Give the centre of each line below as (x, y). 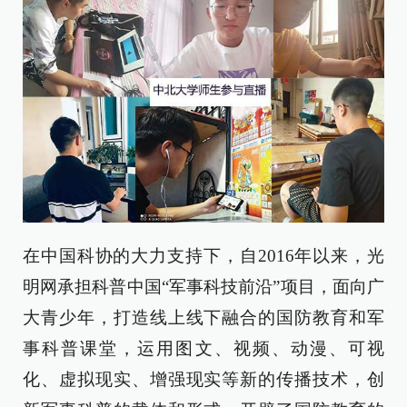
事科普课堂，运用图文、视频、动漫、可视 (203, 348)
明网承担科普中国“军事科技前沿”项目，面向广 (203, 286)
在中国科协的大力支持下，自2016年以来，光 (203, 255)
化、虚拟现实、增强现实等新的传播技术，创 (203, 379)
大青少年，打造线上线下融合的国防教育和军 (203, 317)
